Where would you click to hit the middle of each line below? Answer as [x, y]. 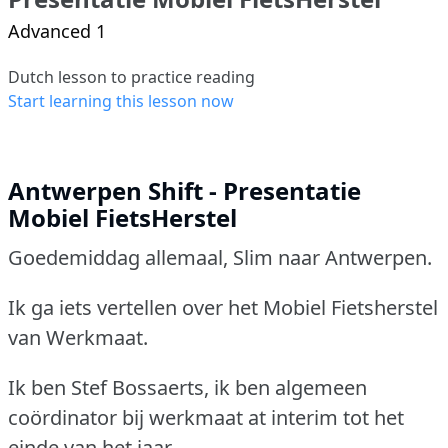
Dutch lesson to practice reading [131, 76]
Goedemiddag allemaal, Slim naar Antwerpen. [220, 257]
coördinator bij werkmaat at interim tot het [206, 417]
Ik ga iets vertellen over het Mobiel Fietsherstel [223, 307]
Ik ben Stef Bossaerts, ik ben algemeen [187, 387]
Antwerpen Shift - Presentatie [184, 190]
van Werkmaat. [78, 337]
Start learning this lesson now [121, 100]
